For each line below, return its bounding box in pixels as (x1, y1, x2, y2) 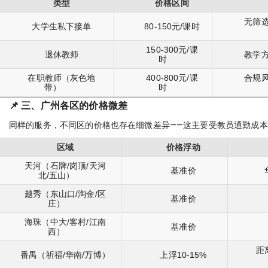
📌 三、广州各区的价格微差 (9, 100, 127, 111)
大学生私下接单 (32, 22, 92, 31)
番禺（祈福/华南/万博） (20, 250, 110, 260)
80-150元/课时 (144, 22, 200, 31)
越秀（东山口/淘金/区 (25, 189, 106, 199)
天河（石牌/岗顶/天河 (25, 161, 106, 170)
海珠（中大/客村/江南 (25, 217, 106, 227)
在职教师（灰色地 (28, 73, 96, 83)
